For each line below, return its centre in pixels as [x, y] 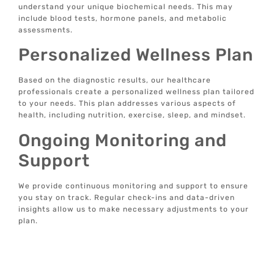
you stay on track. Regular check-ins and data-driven [127, 197]
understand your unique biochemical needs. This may [126, 6]
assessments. [46, 30]
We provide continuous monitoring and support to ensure [134, 186]
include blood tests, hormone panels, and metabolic [123, 18]
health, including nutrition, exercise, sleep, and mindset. [132, 115]
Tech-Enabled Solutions [122, 245]
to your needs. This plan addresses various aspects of [128, 104]
